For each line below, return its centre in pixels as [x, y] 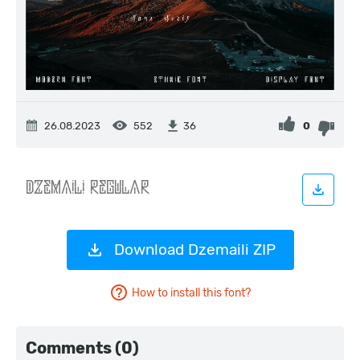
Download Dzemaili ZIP [194, 250]
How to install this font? [191, 292]
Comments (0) [82, 348]
